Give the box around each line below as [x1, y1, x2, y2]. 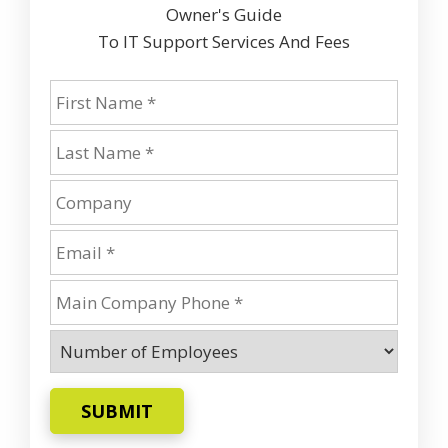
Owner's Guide [166, 2, 282, 26]
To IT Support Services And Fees [98, 29, 350, 53]
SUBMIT [81, 398, 153, 423]
